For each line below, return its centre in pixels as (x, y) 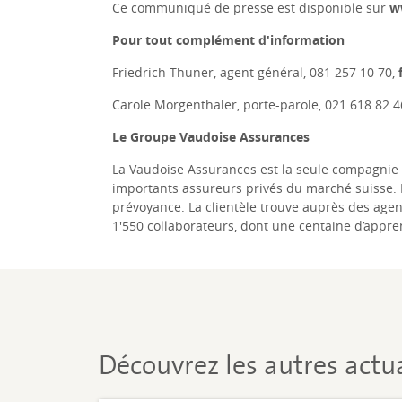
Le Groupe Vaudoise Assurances (210, 137)
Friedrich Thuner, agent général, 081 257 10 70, (255, 73)
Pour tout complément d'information (228, 40)
